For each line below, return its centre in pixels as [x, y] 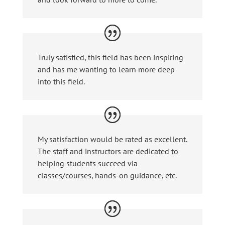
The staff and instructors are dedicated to [108, 151]
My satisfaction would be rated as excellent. [112, 139]
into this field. [61, 82]
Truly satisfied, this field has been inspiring [110, 58]
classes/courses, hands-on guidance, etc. [107, 175]
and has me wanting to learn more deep [106, 70]
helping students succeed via [87, 163]
